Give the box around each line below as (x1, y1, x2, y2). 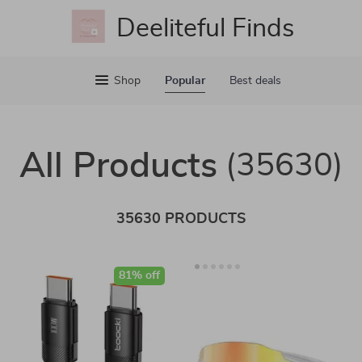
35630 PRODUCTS (116, 212, 246, 226)
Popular (164, 75, 205, 86)
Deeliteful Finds (116, 15, 294, 41)
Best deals (229, 75, 281, 86)
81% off (119, 270, 160, 281)
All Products (19, 149, 217, 184)
